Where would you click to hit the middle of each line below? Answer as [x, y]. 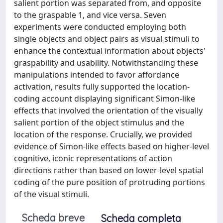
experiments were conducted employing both [100, 27]
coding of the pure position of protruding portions [110, 182]
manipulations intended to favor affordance [97, 75]
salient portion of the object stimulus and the [99, 122]
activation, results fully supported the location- [102, 87]
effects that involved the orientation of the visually [108, 111]
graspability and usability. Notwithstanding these [106, 63]
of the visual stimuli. [52, 194]
